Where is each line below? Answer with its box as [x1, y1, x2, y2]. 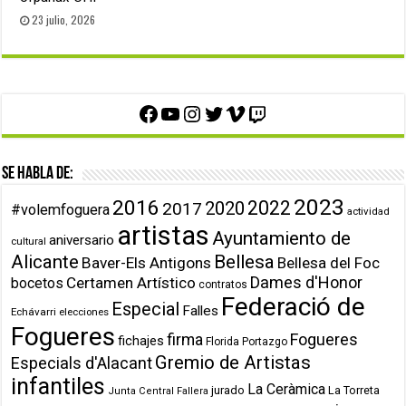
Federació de [221, 291, 366, 322]
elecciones [59, 304, 110, 318]
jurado [211, 382, 246, 397]
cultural [11, 234, 47, 247]
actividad [347, 204, 391, 217]
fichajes [118, 333, 165, 349]
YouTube [158, 100, 244, 126]
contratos [198, 277, 248, 291]
